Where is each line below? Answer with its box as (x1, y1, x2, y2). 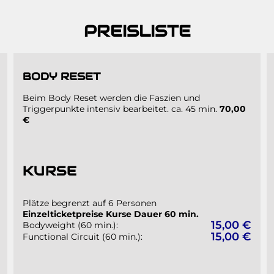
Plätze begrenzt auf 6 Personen (22, 198, 157, 209)
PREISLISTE (83, 20, 191, 41)
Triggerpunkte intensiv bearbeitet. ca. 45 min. (22, 103, 220, 114)
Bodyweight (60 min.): (22, 220, 118, 231)
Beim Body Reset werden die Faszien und (22, 92, 200, 103)
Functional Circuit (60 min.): (22, 231, 143, 243)
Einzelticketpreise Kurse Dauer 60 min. (22, 209, 199, 220)
